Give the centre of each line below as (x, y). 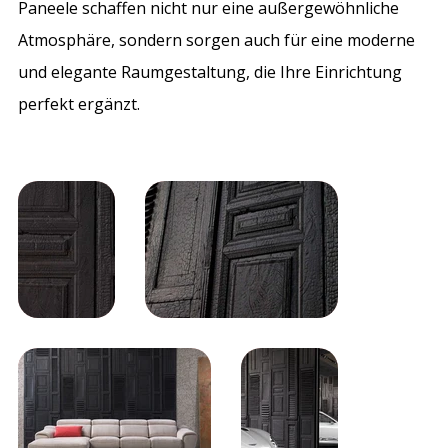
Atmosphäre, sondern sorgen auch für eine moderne (217, 39)
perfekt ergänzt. (79, 103)
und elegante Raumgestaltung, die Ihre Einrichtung (210, 71)
